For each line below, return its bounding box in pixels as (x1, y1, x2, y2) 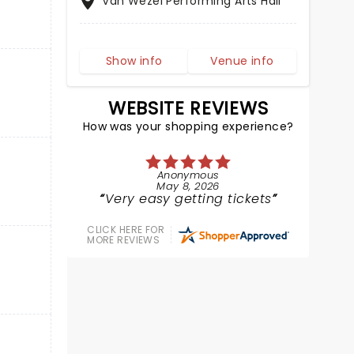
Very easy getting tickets (104, 190, 272, 208)
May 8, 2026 (156, 179, 220, 194)
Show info (105, 53, 163, 69)
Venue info (210, 53, 274, 69)
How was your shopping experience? (82, 119, 294, 134)
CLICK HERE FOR (87, 223, 165, 236)
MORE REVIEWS (87, 233, 160, 247)
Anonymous (156, 168, 220, 183)
